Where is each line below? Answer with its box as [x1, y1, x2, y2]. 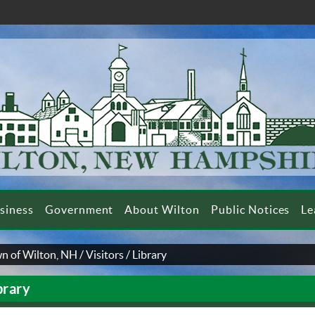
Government [44, 203, 114, 216]
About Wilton [124, 203, 200, 216]
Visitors [86, 248, 124, 261]
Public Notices [211, 203, 290, 216]
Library [132, 248, 167, 261]
